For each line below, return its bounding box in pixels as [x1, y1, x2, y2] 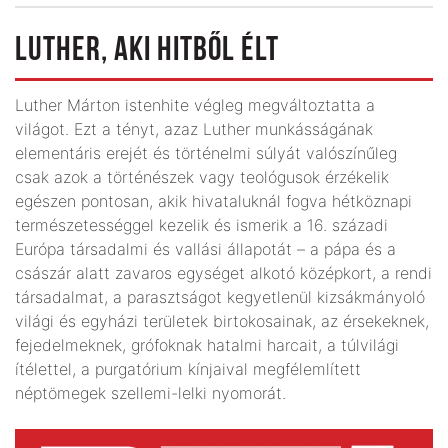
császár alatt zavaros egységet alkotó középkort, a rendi [15, 262, 432, 283]
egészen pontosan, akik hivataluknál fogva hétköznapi [15, 190, 412, 211]
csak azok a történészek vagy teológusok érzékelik [15, 166, 389, 187]
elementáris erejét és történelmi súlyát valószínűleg [15, 142, 397, 163]
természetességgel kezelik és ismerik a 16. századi [15, 214, 388, 235]
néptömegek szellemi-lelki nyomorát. [15, 382, 286, 403]
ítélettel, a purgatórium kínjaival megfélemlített [15, 358, 361, 379]
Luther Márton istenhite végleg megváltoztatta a [15, 94, 375, 115]
